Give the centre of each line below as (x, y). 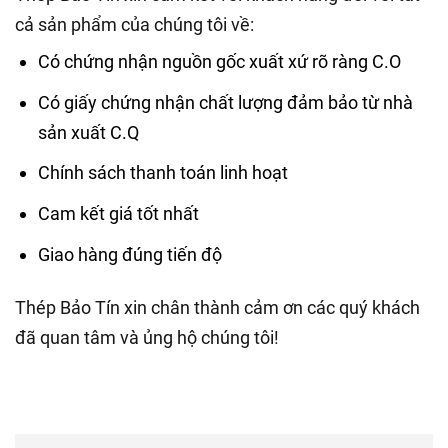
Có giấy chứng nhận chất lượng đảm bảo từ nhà (226, 102)
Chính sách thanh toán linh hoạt (163, 173)
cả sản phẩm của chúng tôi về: (134, 24)
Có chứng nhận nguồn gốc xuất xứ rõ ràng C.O (220, 61)
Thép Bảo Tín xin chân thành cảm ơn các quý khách (217, 308)
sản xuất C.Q (89, 132)
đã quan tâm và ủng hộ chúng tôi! (147, 338)
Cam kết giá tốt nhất (119, 214)
